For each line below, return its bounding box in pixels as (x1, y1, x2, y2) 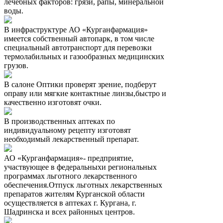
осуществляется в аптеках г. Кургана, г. (4, 198, 136, 207)
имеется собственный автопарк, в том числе (4, 34, 154, 43)
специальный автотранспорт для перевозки (4, 43, 152, 52)
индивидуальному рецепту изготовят (4, 125, 131, 134)
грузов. (4, 61, 28, 70)
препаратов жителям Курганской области (4, 189, 145, 198)
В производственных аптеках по (4, 116, 115, 125)
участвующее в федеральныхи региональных (4, 162, 157, 171)
